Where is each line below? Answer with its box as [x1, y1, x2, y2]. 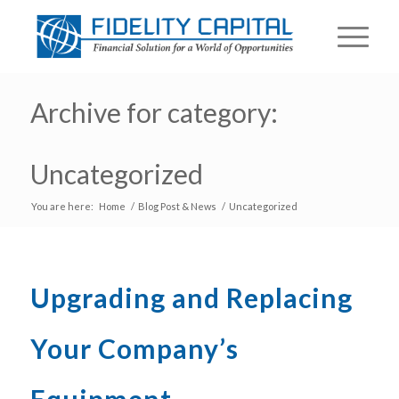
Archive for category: [29, 96, 278, 128]
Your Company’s [29, 332, 239, 364]
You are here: [30, 200, 94, 212]
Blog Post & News [137, 200, 216, 212]
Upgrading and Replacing [29, 281, 353, 313]
